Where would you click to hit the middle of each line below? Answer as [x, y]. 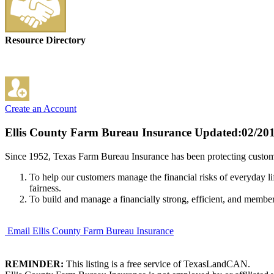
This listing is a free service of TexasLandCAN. [157, 264]
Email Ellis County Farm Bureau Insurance [91, 231]
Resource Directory [45, 40]
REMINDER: [34, 264]
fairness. [45, 188]
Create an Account [41, 109]
